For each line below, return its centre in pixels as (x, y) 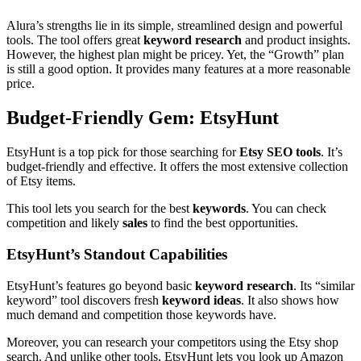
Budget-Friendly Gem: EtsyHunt (143, 118)
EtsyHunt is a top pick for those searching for (123, 152)
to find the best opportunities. (223, 223)
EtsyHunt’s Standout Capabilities (117, 254)
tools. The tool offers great (75, 40)
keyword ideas (201, 300)
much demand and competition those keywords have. (141, 314)
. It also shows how (290, 300)
